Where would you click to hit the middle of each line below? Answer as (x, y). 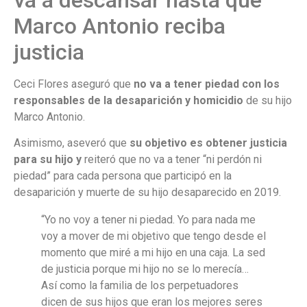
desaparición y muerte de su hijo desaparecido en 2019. (147, 193)
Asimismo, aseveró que (72, 143)
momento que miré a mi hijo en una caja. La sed (153, 253)
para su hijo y (48, 160)
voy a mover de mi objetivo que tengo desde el (153, 236)
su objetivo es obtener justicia (208, 143)
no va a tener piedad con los (207, 84)
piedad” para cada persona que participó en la (123, 176)
